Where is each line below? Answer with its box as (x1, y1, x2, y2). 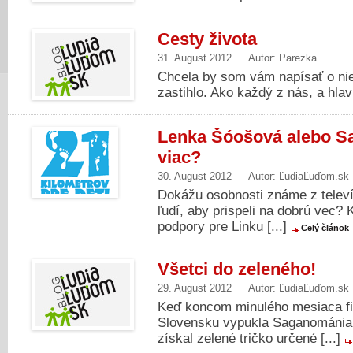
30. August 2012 (158, 170, 232, 182)
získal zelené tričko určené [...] (158, 331, 344, 346)
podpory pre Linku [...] (158, 219, 291, 234)
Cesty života (158, 29, 257, 49)
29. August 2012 (158, 282, 232, 294)
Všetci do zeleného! (158, 259, 316, 279)
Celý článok (301, 223, 349, 232)
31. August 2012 (158, 52, 232, 64)
